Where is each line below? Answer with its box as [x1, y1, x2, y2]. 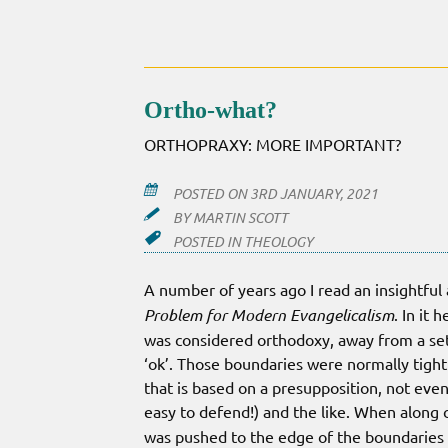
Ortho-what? [144, 97, 277, 124]
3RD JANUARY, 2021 [249, 184, 378, 204]
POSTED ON [172, 184, 250, 204]
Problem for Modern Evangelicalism [144, 304, 394, 326]
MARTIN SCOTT [192, 208, 288, 228]
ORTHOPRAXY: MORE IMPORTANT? [144, 134, 401, 155]
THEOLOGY [243, 232, 313, 252]
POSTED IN [172, 232, 244, 252]
